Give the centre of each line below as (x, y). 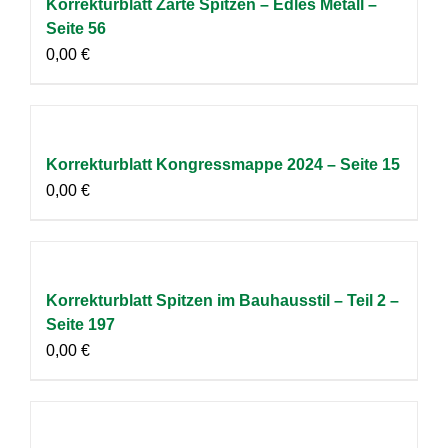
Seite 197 (80, 324)
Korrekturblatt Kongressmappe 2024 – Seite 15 (223, 164)
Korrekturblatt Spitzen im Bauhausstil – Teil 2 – (222, 300)
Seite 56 (76, 28)
